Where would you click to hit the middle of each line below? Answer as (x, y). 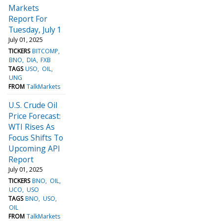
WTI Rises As (32, 127)
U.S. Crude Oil (33, 105)
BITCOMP (45, 51)
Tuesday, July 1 (35, 29)
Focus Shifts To (36, 137)
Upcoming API (34, 148)
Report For (28, 18)
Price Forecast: (35, 116)
